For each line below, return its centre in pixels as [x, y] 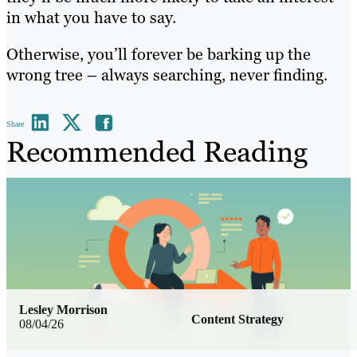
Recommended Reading [157, 151]
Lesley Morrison [63, 310]
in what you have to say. [91, 17]
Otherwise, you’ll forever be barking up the [159, 54]
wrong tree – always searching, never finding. [167, 75]
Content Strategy [237, 320]
